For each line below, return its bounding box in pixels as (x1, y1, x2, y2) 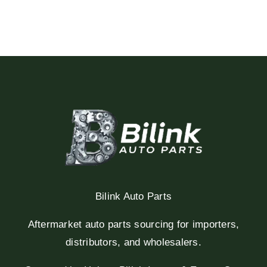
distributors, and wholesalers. (66, 236, 201, 248)
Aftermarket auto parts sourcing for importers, (27, 218, 240, 230)
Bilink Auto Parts (95, 190, 172, 202)
